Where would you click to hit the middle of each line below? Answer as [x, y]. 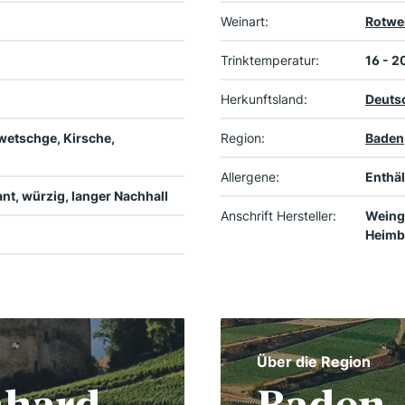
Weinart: [245, 22]
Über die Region [314, 362]
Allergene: [250, 177]
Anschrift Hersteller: [278, 216]
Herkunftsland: [264, 99]
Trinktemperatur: [270, 61]
